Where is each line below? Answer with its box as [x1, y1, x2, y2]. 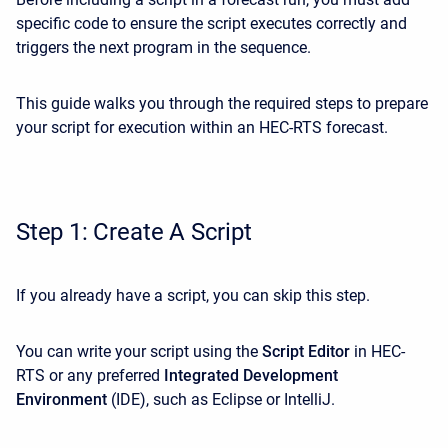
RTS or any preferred [16, 366, 164, 385]
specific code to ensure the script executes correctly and [16, 14, 407, 33]
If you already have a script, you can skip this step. [16, 286, 374, 305]
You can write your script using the [16, 342, 262, 361]
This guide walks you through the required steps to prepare [16, 94, 428, 113]
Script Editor [262, 342, 350, 361]
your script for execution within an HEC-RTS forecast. [16, 118, 388, 137]
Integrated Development [164, 366, 338, 385]
